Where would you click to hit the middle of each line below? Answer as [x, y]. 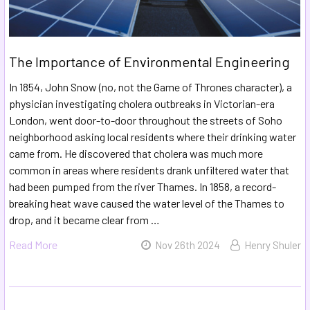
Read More [33, 245]
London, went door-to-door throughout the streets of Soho [146, 120]
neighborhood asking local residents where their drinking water [153, 137]
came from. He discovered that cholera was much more [136, 154]
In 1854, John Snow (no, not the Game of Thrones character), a [151, 87]
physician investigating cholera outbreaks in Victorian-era [142, 104]
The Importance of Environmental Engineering [149, 62]
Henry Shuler [273, 245]
